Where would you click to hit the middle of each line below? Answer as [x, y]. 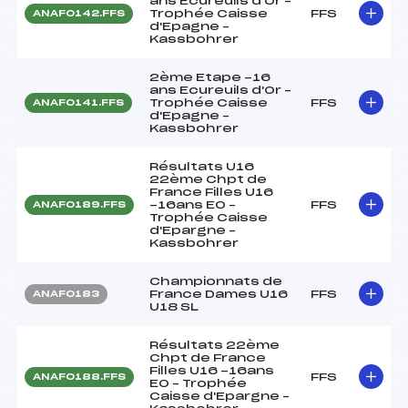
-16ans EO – [193, 204]
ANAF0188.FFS [79, 377]
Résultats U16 [202, 166]
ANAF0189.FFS [79, 204]
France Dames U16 [219, 294]
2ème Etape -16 [210, 77]
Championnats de [216, 281]
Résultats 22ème [214, 345]
